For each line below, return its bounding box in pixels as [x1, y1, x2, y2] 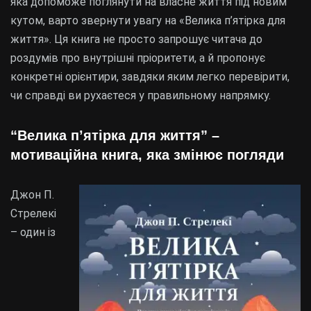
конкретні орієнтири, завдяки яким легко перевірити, [10, 70, 289, 83]
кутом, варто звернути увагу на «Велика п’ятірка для [10, 14, 285, 27]
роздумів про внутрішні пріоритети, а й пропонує [10, 51, 265, 65]
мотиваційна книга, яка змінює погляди [10, 147, 284, 162]
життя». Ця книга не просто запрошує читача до [10, 33, 262, 46]
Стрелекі [10, 207, 56, 220]
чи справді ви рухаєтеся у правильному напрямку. [10, 89, 271, 102]
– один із [10, 226, 56, 239]
